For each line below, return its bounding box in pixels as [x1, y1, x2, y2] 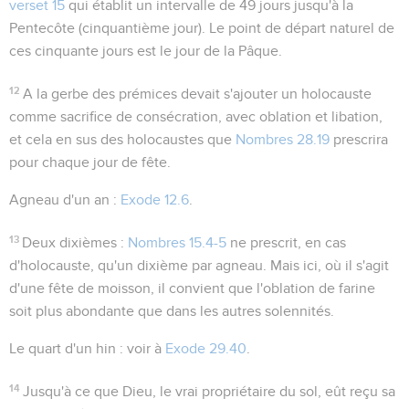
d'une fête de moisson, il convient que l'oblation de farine [9, 280, 375, 296]
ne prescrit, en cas [226, 235, 347, 250]
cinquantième [82, 20, 170, 36]
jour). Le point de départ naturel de [170, 20, 394, 36]
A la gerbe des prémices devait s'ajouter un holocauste [23, 86, 372, 101]
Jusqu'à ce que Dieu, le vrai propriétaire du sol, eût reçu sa [23, 383, 396, 399]
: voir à [116, 341, 165, 356]
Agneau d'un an [9, 192, 110, 207]
